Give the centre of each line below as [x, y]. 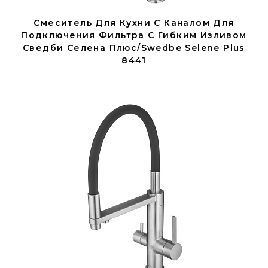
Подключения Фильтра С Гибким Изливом [134, 35]
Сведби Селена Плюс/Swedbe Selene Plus [134, 48]
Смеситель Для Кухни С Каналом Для [134, 23]
